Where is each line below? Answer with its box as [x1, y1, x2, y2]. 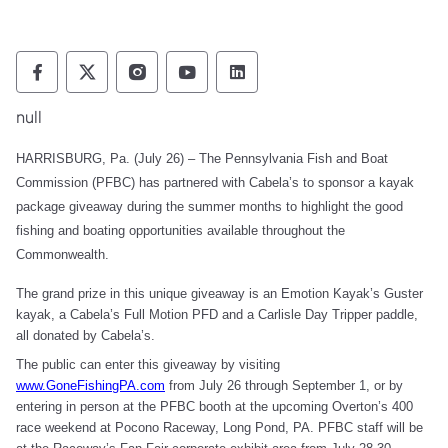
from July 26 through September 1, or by [165, 377, 403, 393]
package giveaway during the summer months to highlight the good [16, 198, 403, 214]
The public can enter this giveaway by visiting [16, 356, 280, 372]
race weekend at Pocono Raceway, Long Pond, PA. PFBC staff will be [16, 419, 423, 435]
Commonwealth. [16, 246, 109, 262]
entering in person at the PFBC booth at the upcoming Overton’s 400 [16, 398, 413, 414]
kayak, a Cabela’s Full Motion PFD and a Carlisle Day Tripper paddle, [16, 306, 418, 322]
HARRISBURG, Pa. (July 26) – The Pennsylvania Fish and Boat [16, 150, 388, 166]
